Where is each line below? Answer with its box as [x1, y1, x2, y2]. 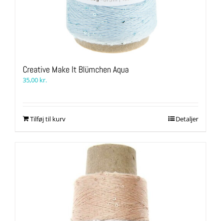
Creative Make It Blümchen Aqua [23, 64, 129, 75]
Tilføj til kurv [30, 114, 66, 124]
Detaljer [176, 114, 198, 124]
